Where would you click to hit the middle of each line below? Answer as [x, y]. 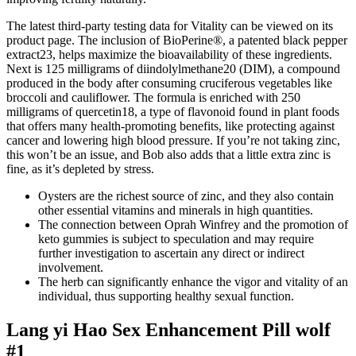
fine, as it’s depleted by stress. [80, 168]
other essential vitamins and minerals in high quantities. [176, 210]
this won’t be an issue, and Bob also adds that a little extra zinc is [168, 154]
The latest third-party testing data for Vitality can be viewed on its [170, 25]
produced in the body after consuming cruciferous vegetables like [169, 83]
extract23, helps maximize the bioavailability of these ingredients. [169, 54]
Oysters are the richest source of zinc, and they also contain [186, 195]
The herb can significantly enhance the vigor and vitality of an [193, 281]
